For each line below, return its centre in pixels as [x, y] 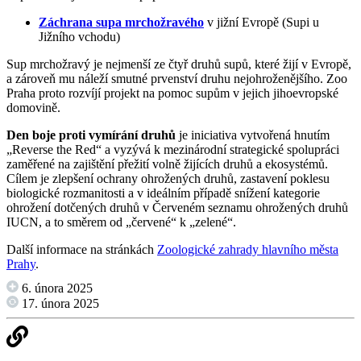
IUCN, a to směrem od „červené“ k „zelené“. [121, 222]
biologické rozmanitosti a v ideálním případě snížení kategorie [163, 193]
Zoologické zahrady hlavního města [248, 250]
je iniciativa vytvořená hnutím [253, 135]
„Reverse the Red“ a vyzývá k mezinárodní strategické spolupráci [173, 150]
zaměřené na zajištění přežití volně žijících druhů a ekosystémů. [167, 164]
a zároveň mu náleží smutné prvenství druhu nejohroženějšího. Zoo [177, 79]
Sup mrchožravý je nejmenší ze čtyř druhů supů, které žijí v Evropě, [179, 64]
